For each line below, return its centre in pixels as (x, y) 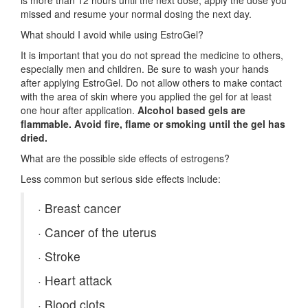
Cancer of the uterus (99, 232)
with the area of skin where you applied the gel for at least (146, 96)
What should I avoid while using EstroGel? (112, 34)
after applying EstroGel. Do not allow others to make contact (151, 82)
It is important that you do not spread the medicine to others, (152, 55)
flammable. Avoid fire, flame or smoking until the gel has (153, 124)
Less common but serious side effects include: (121, 179)
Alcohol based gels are (191, 110)
